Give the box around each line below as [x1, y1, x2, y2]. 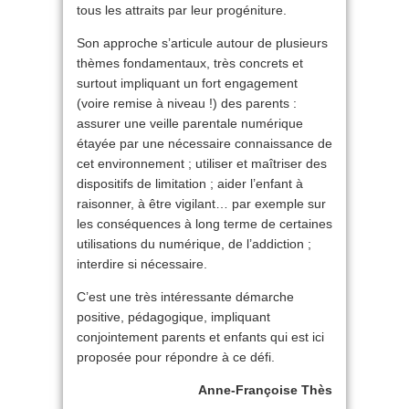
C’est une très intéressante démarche [77, 289, 294, 304]
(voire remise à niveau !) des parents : [77, 96, 297, 110]
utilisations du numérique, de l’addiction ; [77, 236, 311, 251]
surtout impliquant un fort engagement [77, 76, 298, 90]
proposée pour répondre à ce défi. [77, 350, 275, 364]
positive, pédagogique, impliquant [77, 309, 270, 324]
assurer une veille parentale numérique [77, 116, 303, 131]
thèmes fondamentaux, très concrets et [77, 56, 303, 70]
